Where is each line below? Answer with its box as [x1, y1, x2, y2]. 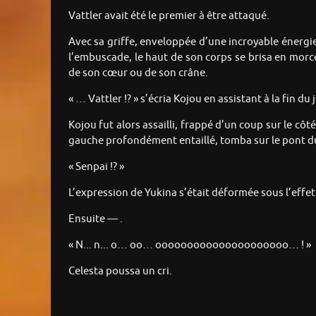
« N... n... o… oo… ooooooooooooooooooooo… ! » [68, 238, 311, 253]
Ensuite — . [68, 212, 123, 226]
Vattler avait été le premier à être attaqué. [68, 9, 269, 23]
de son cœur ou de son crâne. [68, 66, 208, 80]
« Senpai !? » [68, 160, 124, 174]
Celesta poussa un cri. [68, 265, 172, 279]
